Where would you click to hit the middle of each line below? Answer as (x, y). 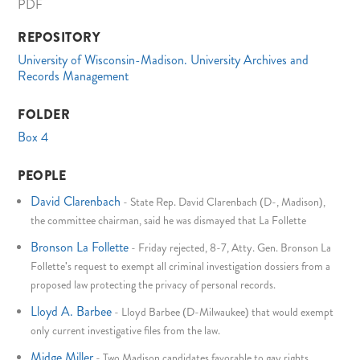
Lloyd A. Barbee (72, 311)
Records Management (74, 76)
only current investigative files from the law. (126, 330)
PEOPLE (42, 176)
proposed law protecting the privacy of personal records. (153, 285)
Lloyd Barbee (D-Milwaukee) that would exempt (228, 311)
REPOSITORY (59, 38)
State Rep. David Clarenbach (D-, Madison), (228, 202)
